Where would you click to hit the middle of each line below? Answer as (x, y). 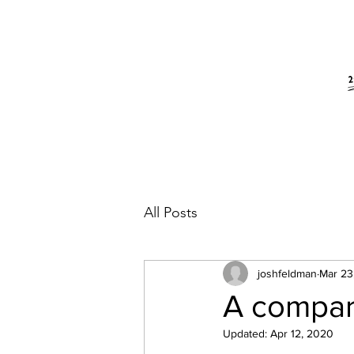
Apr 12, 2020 (302, 333)
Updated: (247, 333)
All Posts (171, 212)
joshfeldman (287, 273)
